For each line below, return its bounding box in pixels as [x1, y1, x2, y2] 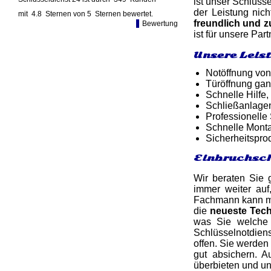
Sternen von [45, 10, 87, 18]
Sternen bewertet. [95, 10, 153, 18]
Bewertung [142, 19, 178, 28]
